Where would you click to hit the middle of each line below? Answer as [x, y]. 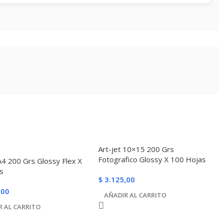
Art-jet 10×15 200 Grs [136, 149]
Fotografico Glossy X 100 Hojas [152, 159]
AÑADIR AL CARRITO [135, 195]
